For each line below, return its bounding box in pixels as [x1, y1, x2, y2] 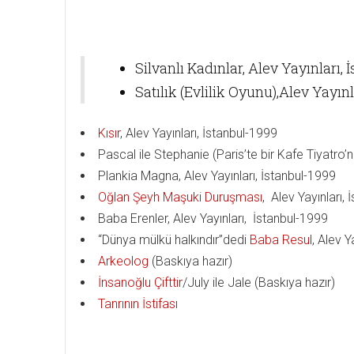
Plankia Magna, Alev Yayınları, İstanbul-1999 [98, 168, 336, 183]
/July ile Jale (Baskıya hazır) [183, 275, 335, 290]
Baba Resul [250, 232, 312, 247]
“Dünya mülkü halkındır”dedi [98, 232, 250, 247]
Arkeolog [98, 254, 149, 269]
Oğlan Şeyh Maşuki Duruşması [98, 190, 262, 205]
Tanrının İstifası [98, 296, 178, 311]
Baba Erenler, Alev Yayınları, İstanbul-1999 [98, 211, 328, 226]
